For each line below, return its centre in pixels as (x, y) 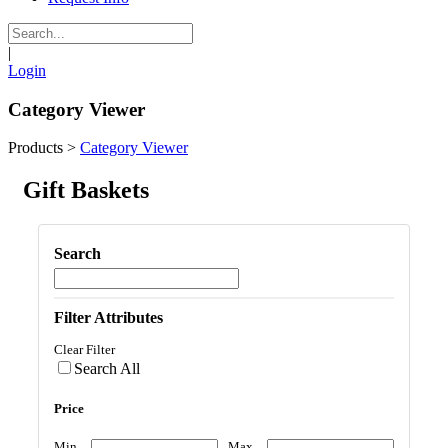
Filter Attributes (108, 318)
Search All (107, 369)
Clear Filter (84, 350)
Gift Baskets (86, 190)
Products (35, 148)
